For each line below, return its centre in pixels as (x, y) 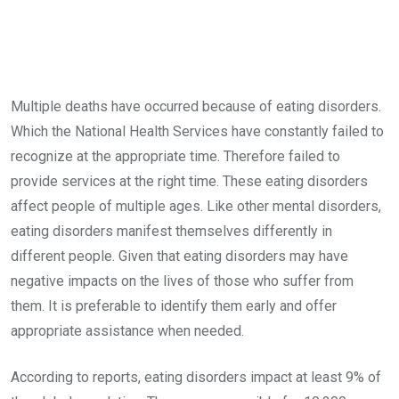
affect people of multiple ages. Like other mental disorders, (196, 206)
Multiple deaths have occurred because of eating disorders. (196, 106)
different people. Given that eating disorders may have (179, 256)
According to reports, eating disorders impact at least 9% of (196, 377)
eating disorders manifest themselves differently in (171, 231)
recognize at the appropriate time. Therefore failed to (175, 156)
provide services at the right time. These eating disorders (189, 181)
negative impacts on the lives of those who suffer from (182, 281)
